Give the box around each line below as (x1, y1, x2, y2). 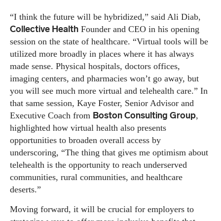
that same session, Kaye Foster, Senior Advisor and (10, 98, 194, 108)
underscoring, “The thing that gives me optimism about (10, 147, 208, 157)
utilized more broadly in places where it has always (10, 48, 194, 59)
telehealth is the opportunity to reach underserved (10, 159, 187, 170)
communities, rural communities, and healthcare (10, 172, 183, 182)
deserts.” (10, 184, 41, 194)
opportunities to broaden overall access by (10, 135, 161, 145)
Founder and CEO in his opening (78, 24, 199, 34)
